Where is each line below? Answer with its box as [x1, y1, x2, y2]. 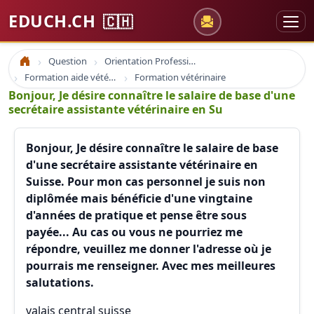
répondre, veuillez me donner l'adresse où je [26, 241, 271, 257]
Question [48, 55, 87, 67]
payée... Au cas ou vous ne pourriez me [26, 224, 243, 240]
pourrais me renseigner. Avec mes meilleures [26, 258, 275, 273]
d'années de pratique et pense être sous [26, 207, 247, 223]
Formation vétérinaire [135, 71, 226, 83]
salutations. [26, 275, 94, 290]
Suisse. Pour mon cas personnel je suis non [26, 174, 266, 189]
